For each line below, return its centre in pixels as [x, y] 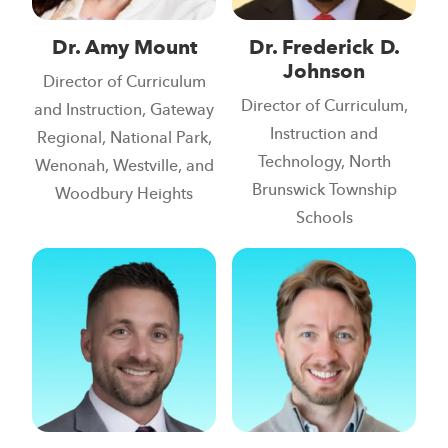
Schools [324, 218]
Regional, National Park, [124, 138]
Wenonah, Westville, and [124, 166]
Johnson [324, 72]
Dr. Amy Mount [124, 48]
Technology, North [324, 162]
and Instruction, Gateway [124, 110]
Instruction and [324, 134]
